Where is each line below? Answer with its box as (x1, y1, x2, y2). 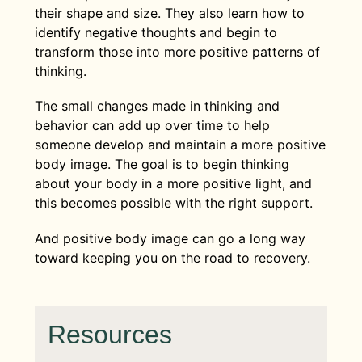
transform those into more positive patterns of (34, 44, 320, 61)
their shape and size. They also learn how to (34, 5, 305, 22)
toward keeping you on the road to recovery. (34, 249, 310, 266)
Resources (47, 319, 172, 349)
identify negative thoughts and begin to (34, 24, 277, 41)
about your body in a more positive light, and (34, 175, 312, 192)
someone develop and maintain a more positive (34, 137, 326, 154)
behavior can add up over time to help (34, 117, 270, 134)
